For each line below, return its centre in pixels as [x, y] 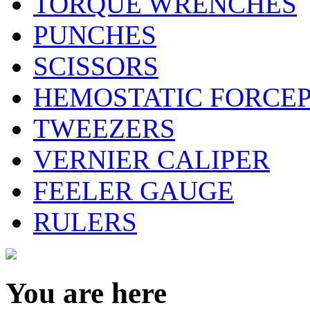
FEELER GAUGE [134, 190]
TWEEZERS [104, 128]
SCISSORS [96, 66]
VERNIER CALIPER [152, 159]
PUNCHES [95, 35]
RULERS [85, 221]
